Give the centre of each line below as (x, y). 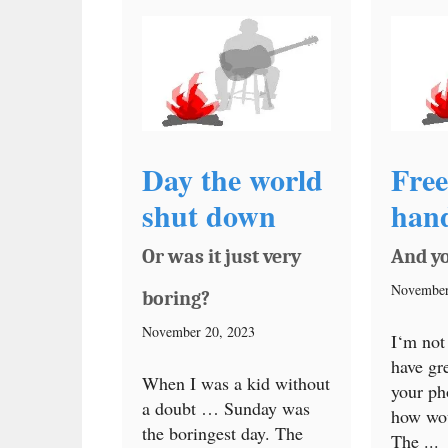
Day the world (232, 178)
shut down (209, 214)
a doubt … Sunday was (226, 407)
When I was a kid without (236, 382)
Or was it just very (221, 256)
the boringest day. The (222, 432)
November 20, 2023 (198, 331)
